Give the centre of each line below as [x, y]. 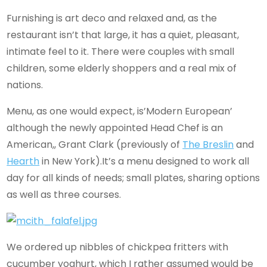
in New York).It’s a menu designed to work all [145, 161]
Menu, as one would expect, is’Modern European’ [120, 111]
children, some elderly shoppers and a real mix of [122, 68]
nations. [25, 85]
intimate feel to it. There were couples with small [121, 51]
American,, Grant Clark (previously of [95, 144]
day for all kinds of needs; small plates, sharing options [133, 178]
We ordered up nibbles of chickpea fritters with [118, 247]
